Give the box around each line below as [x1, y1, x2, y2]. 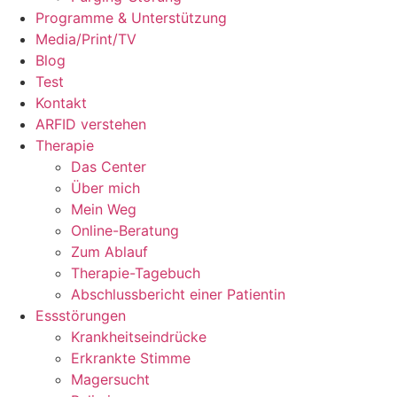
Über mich [71, 179, 140, 197]
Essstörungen [35, 307, 126, 324]
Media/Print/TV [35, 30, 136, 48]
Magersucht [71, 370, 150, 388]
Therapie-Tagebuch [71, 264, 200, 282]
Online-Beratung [71, 222, 179, 239]
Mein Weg [71, 200, 136, 218]
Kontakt [35, 94, 87, 112]
